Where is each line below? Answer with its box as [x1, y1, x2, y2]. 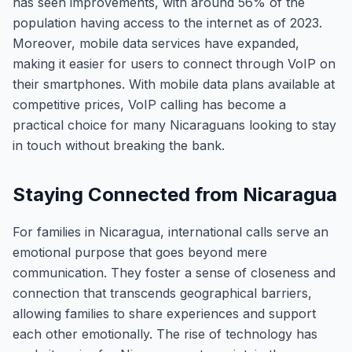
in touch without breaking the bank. [13, 137, 225, 153]
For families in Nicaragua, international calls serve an [13, 224, 328, 240]
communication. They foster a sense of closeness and [13, 265, 335, 280]
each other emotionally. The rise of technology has [13, 326, 317, 342]
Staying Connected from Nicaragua [13, 183, 337, 206]
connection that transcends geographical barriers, [13, 285, 312, 301]
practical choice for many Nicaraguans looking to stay [13, 117, 336, 133]
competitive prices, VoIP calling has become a [13, 97, 286, 112]
